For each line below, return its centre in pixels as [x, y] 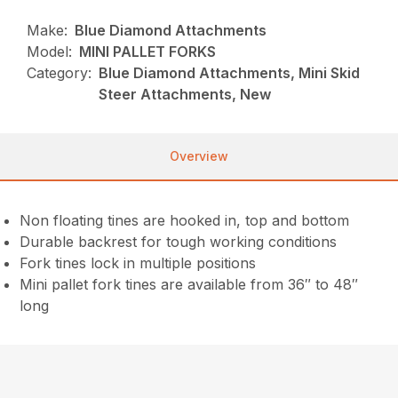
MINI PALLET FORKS [148, 51]
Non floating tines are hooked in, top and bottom [185, 220]
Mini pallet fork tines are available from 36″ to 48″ [189, 284]
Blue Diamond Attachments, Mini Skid [230, 72]
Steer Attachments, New [185, 94]
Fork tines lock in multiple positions [138, 263]
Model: [50, 51]
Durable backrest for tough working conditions [179, 241]
